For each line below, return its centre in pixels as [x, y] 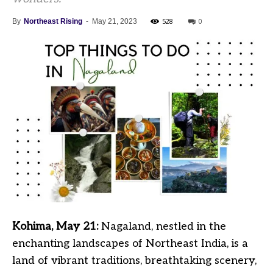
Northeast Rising [53, 21]
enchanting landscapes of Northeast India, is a [130, 243]
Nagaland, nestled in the [164, 226]
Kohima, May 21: [57, 226]
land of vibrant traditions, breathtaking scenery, [134, 260]
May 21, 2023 [115, 21]
